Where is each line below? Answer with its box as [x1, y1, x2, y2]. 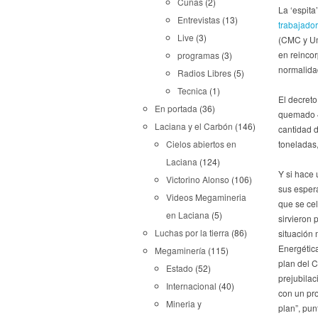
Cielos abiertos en [166, 138, 236, 150]
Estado [166, 262, 193, 274]
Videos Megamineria [166, 191, 246, 203]
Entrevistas [177, 13, 220, 26]
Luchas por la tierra [155, 226, 229, 238]
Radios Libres [177, 67, 231, 79]
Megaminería [155, 244, 206, 256]
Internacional [166, 280, 216, 292]
